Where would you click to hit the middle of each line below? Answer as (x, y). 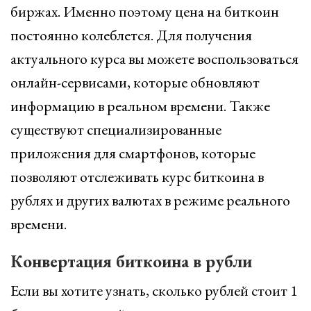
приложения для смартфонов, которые (133, 153)
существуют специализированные (116, 129)
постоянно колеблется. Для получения (131, 35)
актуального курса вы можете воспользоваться (154, 59)
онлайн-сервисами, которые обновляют (135, 82)
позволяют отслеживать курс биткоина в (137, 177)
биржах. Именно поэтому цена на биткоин (145, 11)
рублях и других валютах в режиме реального (150, 200)
